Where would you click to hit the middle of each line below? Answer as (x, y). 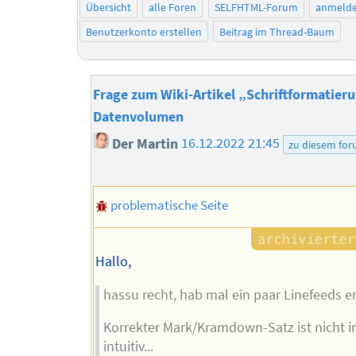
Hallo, (113, 261)
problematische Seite (169, 205)
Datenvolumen (139, 117)
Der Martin (144, 143)
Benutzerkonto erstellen (143, 31)
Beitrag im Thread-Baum (277, 31)
